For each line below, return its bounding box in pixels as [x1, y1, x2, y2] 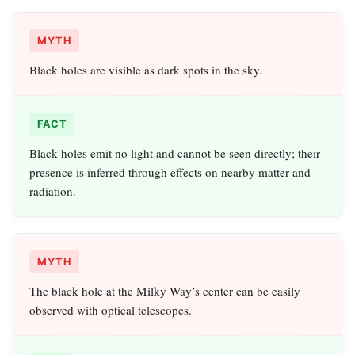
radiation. [29, 183, 76, 200]
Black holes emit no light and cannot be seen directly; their [29, 145, 320, 162]
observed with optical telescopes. [29, 302, 192, 319]
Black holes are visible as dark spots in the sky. [29, 62, 262, 78]
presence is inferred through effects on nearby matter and [29, 164, 311, 181]
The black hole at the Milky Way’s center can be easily [29, 283, 300, 300]
